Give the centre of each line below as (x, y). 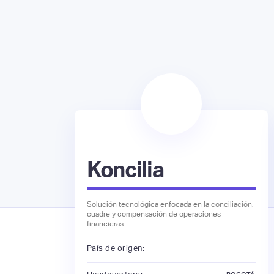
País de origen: (116, 248)
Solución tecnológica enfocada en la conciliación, (170, 204)
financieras (105, 224)
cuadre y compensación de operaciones (154, 214)
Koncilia (125, 169)
